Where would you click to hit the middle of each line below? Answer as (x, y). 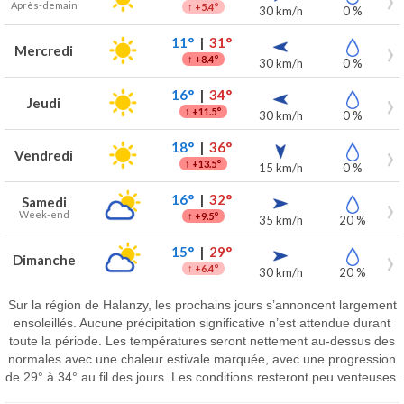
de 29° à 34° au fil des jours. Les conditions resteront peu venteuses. (202, 376)
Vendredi (44, 155)
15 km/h (280, 168)
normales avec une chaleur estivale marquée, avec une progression (202, 358)
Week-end (44, 214)
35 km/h (280, 220)
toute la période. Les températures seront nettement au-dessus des (202, 340)
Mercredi (44, 50)
